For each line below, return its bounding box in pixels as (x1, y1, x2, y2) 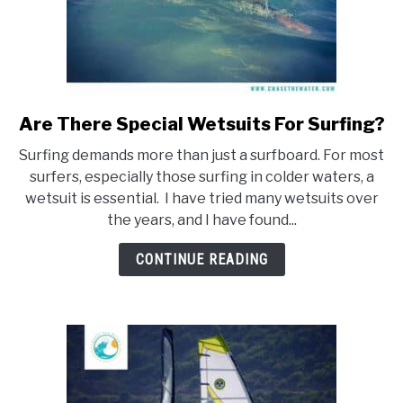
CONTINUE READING (135, 251, 268, 269)
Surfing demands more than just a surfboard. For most (19, 147, 384, 165)
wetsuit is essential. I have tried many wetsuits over (24, 190, 379, 208)
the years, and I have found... (106, 211, 297, 229)
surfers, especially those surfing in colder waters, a (29, 168, 374, 186)
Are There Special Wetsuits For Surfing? (18, 113, 385, 136)
